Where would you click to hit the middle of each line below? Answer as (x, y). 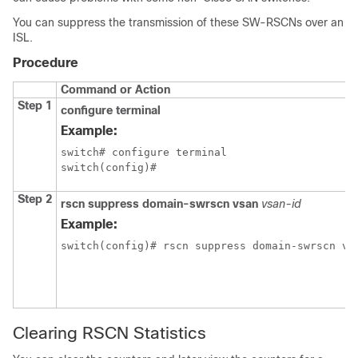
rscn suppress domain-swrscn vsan (159, 204)
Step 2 (35, 199)
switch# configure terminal (144, 152)
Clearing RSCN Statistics (109, 333)
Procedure (46, 63)
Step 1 (35, 105)
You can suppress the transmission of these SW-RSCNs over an (178, 22)
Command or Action (115, 89)
